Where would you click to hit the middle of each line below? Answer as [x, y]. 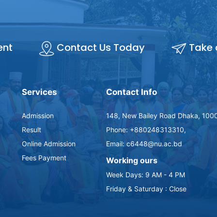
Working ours [132, 161]
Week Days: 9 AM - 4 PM [145, 175]
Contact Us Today [101, 47]
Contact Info [131, 92]
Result [32, 130]
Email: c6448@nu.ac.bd [144, 144]
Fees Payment [44, 158]
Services [40, 92]
